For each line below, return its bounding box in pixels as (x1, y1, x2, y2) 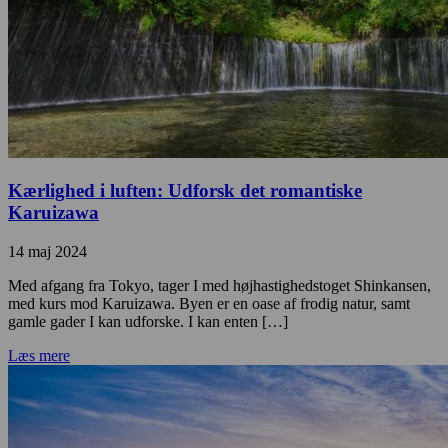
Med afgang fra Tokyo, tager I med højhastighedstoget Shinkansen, (8, 276, 431, 294)
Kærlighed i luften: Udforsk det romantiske (8, 180, 362, 202)
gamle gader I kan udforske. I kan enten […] (8, 312, 288, 330)
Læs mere (8, 346, 70, 364)
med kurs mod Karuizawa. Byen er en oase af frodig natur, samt (8, 294, 410, 312)
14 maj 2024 (8, 242, 87, 260)
